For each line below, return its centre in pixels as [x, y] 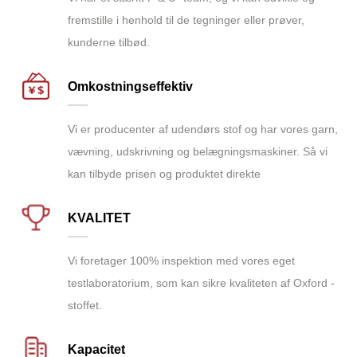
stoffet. [85, 306]
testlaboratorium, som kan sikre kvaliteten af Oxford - [201, 283]
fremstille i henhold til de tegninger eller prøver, [186, 20]
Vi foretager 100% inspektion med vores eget [181, 261]
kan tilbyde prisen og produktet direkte [164, 174]
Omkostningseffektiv [130, 87]
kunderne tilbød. [109, 43]
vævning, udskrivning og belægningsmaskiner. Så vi [198, 152]
